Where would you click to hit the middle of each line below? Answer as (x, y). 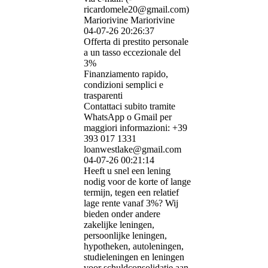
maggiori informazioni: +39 (135, 128)
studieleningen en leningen (134, 257)
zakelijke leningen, (119, 225)
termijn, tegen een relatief (131, 193)
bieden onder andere (122, 214)
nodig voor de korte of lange (137, 182)
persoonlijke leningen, (125, 236)
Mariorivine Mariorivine (129, 20)
